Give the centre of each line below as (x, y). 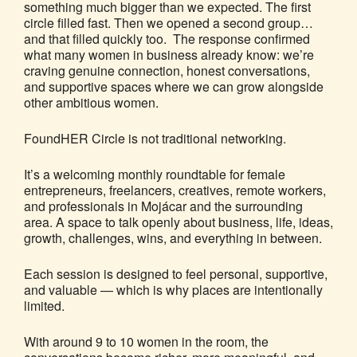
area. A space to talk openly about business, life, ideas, (178, 222)
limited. (44, 306)
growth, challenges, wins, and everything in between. (173, 238)
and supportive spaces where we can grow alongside (174, 87)
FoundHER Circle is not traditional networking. (155, 139)
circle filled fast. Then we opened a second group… (169, 23)
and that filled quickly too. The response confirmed (167, 39)
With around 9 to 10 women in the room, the (146, 342)
